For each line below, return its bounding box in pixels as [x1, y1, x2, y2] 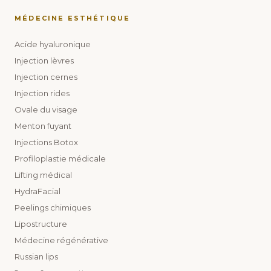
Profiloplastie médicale [15, 153, 106, 163]
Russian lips [15, 251, 58, 261]
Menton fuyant [15, 120, 71, 131]
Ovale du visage [15, 104, 77, 114]
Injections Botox [15, 137, 78, 147]
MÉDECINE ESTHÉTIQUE [15, 13, 131, 22]
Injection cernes [15, 71, 77, 82]
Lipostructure [15, 218, 67, 229]
